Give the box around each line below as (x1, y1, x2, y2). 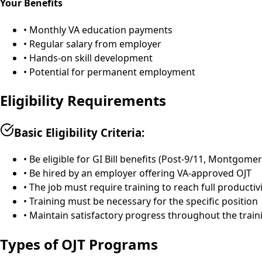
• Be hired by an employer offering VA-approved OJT (23, 167, 251, 180)
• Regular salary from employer (23, 37, 161, 50)
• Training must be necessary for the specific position (23, 195, 258, 208)
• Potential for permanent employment (23, 65, 195, 78)
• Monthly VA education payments (23, 23, 173, 36)
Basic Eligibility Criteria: (14, 125, 144, 140)
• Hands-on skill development (23, 51, 153, 64)
